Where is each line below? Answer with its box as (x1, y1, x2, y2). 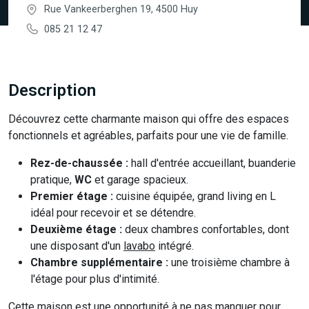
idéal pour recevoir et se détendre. (30, 206, 196, 219)
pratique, (30, 173, 74, 186)
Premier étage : (30, 190, 113, 203)
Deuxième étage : (30, 223, 122, 236)
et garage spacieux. (92, 173, 188, 186)
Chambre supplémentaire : (30, 256, 168, 269)
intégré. (155, 239, 194, 252)
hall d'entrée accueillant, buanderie (128, 157, 296, 170)
